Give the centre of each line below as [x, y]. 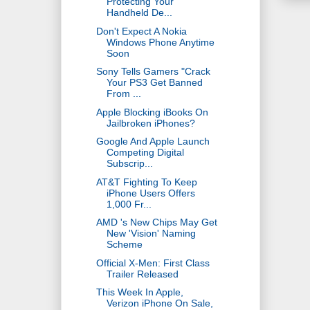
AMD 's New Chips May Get [156, 222]
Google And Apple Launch [153, 142]
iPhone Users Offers [151, 193]
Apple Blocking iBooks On [152, 112]
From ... [124, 94]
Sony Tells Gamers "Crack [153, 72]
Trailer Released [142, 274]
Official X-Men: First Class [153, 263]
